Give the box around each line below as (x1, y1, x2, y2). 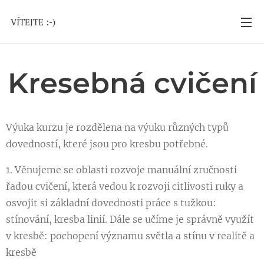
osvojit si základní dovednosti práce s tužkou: (6, 197, 216, 209)
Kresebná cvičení (7, 66, 257, 100)
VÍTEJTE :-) (11, 16, 58, 28)
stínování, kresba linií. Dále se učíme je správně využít (6, 213, 254, 225)
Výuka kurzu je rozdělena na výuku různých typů (6, 121, 229, 133)
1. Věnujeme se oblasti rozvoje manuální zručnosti (6, 164, 237, 176)
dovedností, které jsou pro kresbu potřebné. (6, 138, 208, 150)
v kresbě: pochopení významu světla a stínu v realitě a (6, 230, 255, 242)
